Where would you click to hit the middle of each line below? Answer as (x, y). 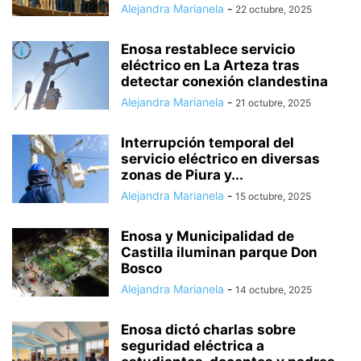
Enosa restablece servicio (208, 49)
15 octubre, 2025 (273, 196)
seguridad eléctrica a (193, 346)
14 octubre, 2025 (274, 290)
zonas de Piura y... (182, 175)
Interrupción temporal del (207, 143)
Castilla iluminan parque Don (219, 252)
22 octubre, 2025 (274, 9)
